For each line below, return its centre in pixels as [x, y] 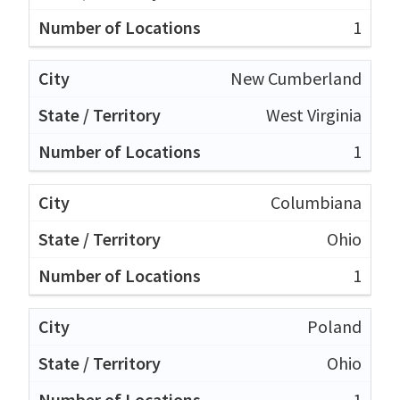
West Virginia [314, 114]
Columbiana [316, 202]
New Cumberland [296, 78]
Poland [334, 326]
